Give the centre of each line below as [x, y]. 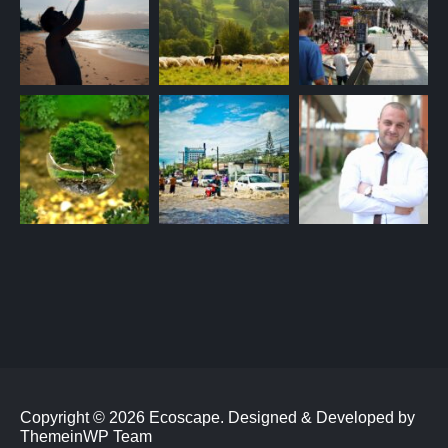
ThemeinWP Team [86, 437]
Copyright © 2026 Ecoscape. [124, 418]
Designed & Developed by [321, 418]
